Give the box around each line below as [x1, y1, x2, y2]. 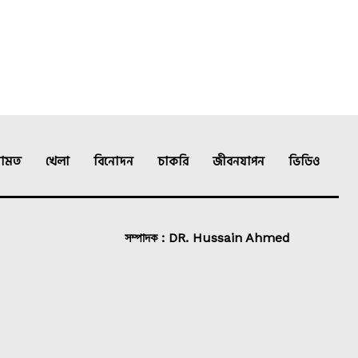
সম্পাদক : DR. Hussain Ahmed [125, 230, 291, 246]
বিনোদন [93, 152, 133, 173]
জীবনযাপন [213, 152, 265, 173]
